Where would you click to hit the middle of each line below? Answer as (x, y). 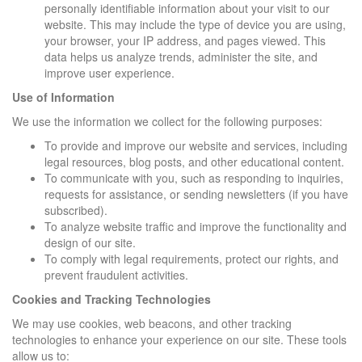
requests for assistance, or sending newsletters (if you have (196, 194)
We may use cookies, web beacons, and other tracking (152, 323)
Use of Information (63, 97)
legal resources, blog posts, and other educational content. (194, 161)
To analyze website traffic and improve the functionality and (196, 226)
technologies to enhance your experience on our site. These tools (179, 339)
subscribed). (76, 210)
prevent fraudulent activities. (116, 274)
